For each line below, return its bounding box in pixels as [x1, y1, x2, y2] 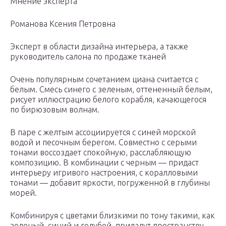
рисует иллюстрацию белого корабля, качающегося [10, 95, 206, 104]
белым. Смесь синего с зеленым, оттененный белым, [10, 85, 212, 94]
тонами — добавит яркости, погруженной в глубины [10, 178, 210, 188]
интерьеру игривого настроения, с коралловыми [10, 168, 198, 178]
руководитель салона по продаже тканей [10, 52, 166, 62]
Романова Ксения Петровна [10, 19, 116, 29]
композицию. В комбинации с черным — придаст [10, 158, 199, 167]
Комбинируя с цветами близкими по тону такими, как [10, 211, 215, 220]
